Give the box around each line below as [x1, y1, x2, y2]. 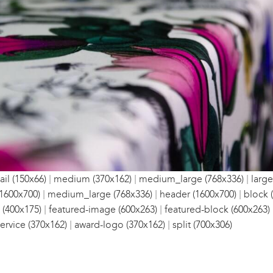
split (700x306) [172, 219, 232, 231]
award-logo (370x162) [74, 219, 165, 231]
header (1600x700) [160, 188, 236, 200]
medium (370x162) [54, 173, 132, 185]
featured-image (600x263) [49, 204, 157, 216]
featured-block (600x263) [165, 204, 270, 216]
